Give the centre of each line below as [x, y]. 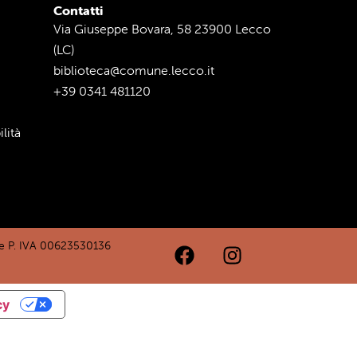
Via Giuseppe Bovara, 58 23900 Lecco [162, 29]
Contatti [78, 10]
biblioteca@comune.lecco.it [134, 70]
